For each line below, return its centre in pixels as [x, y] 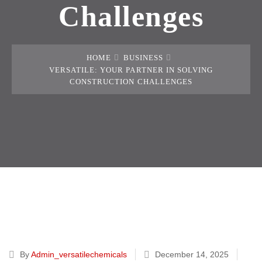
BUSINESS [143, 58]
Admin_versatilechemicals [79, 254]
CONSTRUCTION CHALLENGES [131, 82]
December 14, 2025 [192, 254]
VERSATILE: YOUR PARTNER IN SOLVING [131, 70]
